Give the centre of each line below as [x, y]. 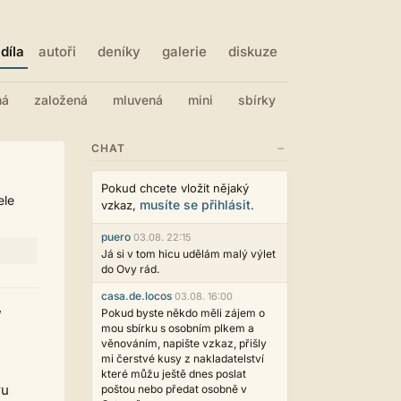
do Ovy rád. [130, 269]
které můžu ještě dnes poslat [174, 374]
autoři [57, 51]
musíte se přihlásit [195, 205]
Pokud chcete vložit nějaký [175, 188]
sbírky [257, 100]
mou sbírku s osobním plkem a [178, 328]
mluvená [138, 100]
